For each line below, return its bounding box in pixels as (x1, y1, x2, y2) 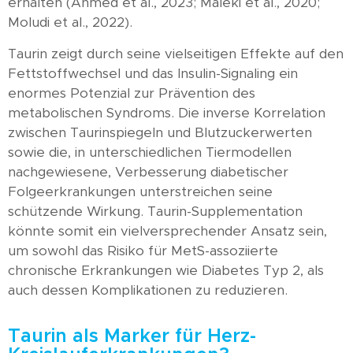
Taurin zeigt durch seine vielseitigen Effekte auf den (8, 46, 344, 61)
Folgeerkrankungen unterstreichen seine (8, 184, 273, 199)
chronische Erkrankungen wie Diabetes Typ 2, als (8, 263, 324, 277)
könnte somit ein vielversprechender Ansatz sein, (8, 224, 327, 238)
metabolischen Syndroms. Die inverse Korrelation (8, 106, 325, 120)
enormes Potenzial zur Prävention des (8, 86, 255, 100)
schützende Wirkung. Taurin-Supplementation (8, 204, 303, 218)
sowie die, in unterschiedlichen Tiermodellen (8, 145, 292, 159)
